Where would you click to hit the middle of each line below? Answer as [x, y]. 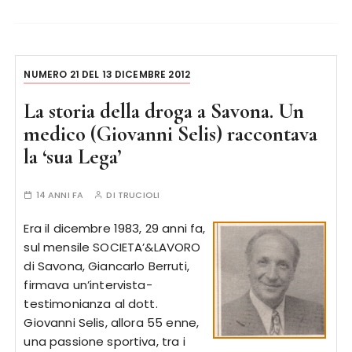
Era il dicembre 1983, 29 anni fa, [115, 228]
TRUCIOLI [139, 195]
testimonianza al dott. [91, 304]
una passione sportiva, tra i [104, 341]
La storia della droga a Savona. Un [164, 111]
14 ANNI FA [60, 195]
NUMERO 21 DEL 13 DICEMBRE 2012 [107, 74]
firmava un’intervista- [88, 285]
